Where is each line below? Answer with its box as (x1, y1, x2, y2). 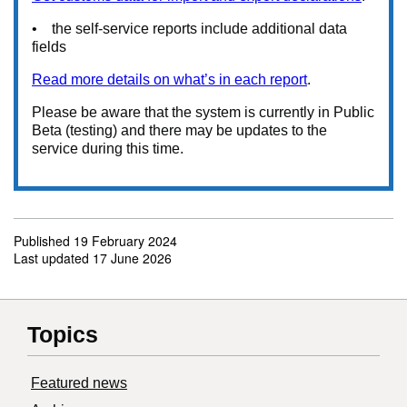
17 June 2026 (93, 249, 172, 268)
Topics (27, 322, 98, 348)
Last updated (14, 249, 93, 268)
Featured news (31, 375, 127, 392)
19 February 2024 (74, 232, 177, 251)
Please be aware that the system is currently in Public (32, 104, 374, 121)
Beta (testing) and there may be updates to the (32, 123, 327, 139)
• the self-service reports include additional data (32, 21, 347, 37)
